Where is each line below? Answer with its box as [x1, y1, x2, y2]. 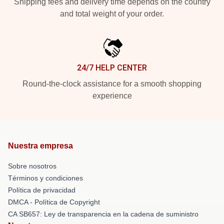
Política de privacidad [8, 185, 75, 194]
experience [92, 91, 132, 100]
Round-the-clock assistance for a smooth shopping [22, 79, 201, 88]
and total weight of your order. [60, 9, 164, 18]
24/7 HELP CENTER [77, 62, 147, 72]
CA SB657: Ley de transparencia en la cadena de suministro [8, 209, 198, 218]
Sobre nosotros [8, 161, 56, 170]
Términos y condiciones [8, 173, 83, 182]
